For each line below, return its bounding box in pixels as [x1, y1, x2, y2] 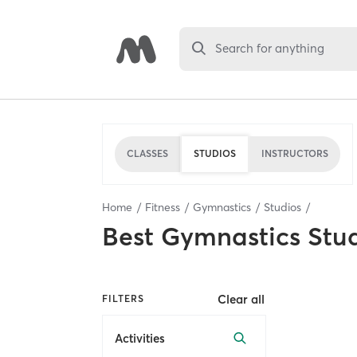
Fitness [145, 199, 180, 214]
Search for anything [215, 41, 325, 57]
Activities [115, 331, 165, 347]
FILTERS [102, 292, 144, 305]
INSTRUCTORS [261, 147, 328, 159]
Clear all [218, 291, 265, 307]
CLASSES [127, 147, 168, 159]
